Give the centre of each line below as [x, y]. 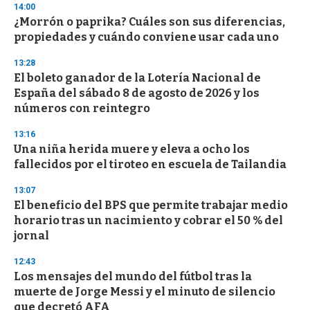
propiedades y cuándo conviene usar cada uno [146, 37]
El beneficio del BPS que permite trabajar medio [151, 206]
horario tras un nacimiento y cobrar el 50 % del [148, 221]
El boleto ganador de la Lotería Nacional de [137, 78]
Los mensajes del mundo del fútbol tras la [133, 277]
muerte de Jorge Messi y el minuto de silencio [145, 292]
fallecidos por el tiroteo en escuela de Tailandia [150, 165]
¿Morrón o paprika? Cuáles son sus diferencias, [149, 22]
